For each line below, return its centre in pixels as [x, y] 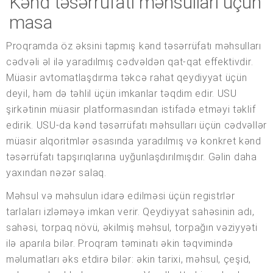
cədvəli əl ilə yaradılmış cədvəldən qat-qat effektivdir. [130, 62]
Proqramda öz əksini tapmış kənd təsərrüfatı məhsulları [134, 46]
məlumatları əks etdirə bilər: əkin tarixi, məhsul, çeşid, [129, 260]
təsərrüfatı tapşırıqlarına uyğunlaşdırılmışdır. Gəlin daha [132, 157]
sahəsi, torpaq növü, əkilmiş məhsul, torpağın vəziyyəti [132, 228]
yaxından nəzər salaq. [56, 173]
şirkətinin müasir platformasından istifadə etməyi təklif [131, 110]
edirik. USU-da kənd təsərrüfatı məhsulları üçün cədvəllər [136, 126]
